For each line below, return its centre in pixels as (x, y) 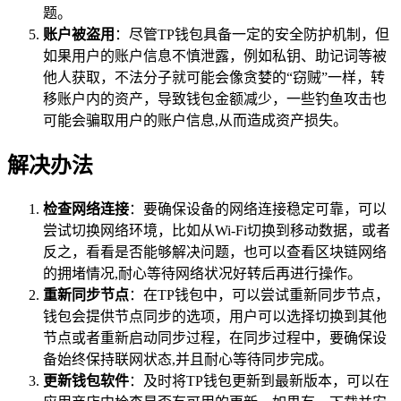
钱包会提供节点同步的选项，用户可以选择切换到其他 (215, 316)
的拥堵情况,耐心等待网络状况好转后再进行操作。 (202, 273)
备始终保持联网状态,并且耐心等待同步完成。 (188, 359)
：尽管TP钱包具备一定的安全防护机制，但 (252, 34)
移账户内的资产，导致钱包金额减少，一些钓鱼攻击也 (215, 98)
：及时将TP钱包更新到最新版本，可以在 (259, 380)
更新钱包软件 (86, 380)
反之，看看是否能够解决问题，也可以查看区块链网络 (215, 252)
